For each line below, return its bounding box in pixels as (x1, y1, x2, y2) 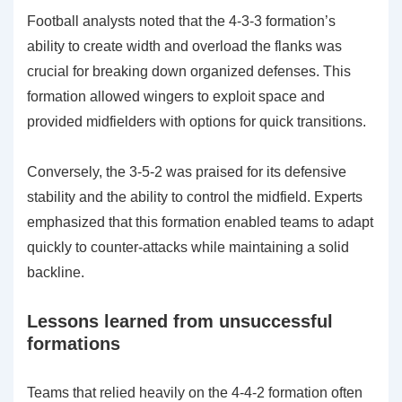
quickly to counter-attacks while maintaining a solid (27, 239, 349, 255)
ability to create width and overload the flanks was (27, 38, 342, 54)
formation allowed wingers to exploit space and (27, 88, 325, 104)
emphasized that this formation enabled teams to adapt (27, 214, 373, 230)
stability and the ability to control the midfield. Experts (27, 188, 363, 205)
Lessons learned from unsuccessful (27, 310, 333, 331)
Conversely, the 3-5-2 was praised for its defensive (27, 163, 346, 179)
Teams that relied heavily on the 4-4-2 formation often (27, 384, 363, 400)
